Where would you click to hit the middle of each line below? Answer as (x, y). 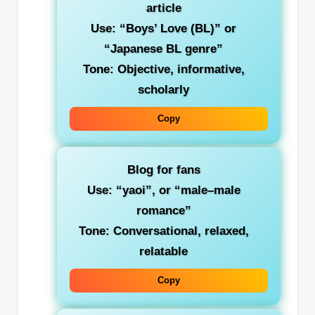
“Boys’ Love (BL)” (170, 29)
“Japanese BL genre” (163, 49)
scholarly (163, 90)
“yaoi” (134, 191)
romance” (163, 211)
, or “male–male (196, 191)
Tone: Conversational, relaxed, (163, 231)
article (163, 8)
